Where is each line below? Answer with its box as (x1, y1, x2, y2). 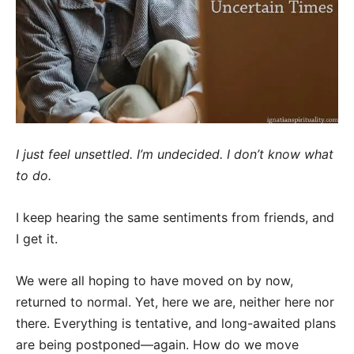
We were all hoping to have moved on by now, (16, 273, 293, 289)
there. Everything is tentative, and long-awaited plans (16, 315, 336, 332)
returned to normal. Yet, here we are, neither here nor (16, 294, 334, 311)
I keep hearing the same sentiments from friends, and (16, 209, 334, 226)
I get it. (16, 231, 58, 247)
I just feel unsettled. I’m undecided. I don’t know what (16, 146, 333, 163)
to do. (16, 168, 51, 184)
